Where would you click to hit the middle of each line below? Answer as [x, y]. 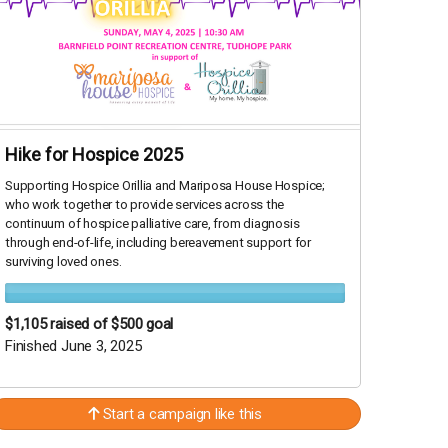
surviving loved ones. [63, 262]
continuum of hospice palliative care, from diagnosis [152, 224]
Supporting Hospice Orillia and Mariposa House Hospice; [165, 186]
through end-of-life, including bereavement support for [158, 243]
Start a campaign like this [180, 414]
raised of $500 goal [112, 324]
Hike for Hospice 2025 [94, 155]
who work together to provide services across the [145, 205]
